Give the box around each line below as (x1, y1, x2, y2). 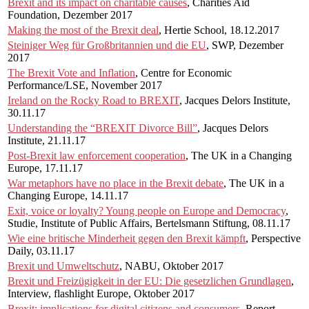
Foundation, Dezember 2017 (8, 8, 132, 21)
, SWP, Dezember (206, 39, 283, 51)
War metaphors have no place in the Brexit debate (8, 177, 223, 189)
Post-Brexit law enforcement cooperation (8, 149, 186, 161)
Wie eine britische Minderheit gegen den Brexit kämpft (8, 232, 246, 244)
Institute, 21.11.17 (8, 134, 86, 146)
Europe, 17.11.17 (8, 161, 83, 174)
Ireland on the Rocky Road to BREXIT (8, 94, 179, 106)
